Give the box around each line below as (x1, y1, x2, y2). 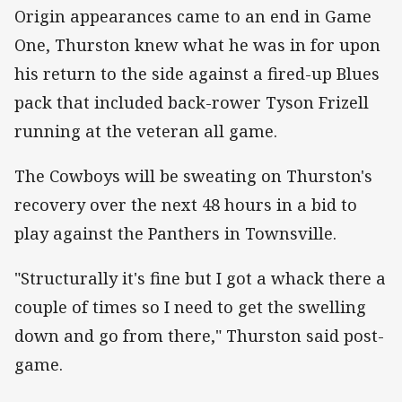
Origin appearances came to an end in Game (14, 5, 371, 28)
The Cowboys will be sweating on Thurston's (14, 165, 372, 188)
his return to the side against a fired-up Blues (14, 63, 380, 85)
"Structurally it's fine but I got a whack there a (14, 267, 386, 290)
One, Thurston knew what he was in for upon (14, 34, 380, 57)
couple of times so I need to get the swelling (14, 296, 366, 319)
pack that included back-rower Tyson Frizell (14, 92, 369, 114)
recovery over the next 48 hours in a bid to (14, 194, 357, 216)
